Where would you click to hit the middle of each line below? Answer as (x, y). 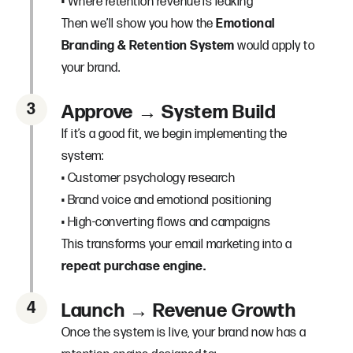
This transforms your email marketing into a (177, 244)
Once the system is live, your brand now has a (184, 333)
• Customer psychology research (149, 178)
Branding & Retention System (148, 46)
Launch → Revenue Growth (179, 310)
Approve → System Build (169, 112)
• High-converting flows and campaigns (166, 222)
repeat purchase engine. (134, 266)
